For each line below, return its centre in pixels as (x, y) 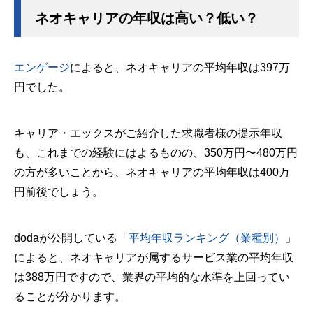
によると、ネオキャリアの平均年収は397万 (180, 67)
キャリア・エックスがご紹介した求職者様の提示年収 (148, 133)
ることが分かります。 (70, 297)
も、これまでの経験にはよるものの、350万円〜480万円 (156, 153)
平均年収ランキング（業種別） (207, 238)
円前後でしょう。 (59, 192)
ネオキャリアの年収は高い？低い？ (147, 18)
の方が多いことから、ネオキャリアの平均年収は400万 (152, 172)
